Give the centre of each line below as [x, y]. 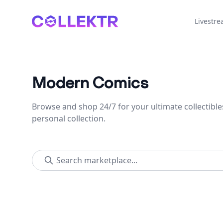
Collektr [46, 21]
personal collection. [69, 118]
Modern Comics [90, 83]
